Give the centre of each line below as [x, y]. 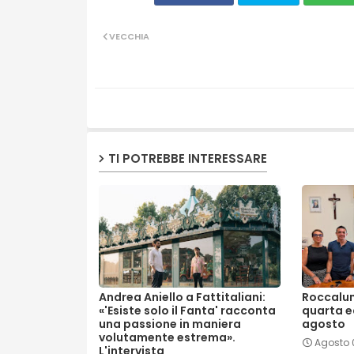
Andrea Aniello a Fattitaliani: [182, 298]
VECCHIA [129, 37]
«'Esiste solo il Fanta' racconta [187, 311]
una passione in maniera [169, 324]
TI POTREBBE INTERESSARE [187, 158]
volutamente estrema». [167, 338]
